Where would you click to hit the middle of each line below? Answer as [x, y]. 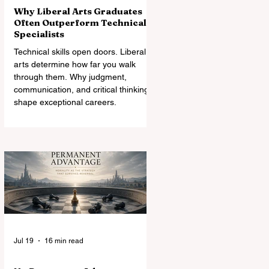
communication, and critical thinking [81, 89]
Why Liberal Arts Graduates [78, 11]
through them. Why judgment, [70, 77]
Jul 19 [24, 241]
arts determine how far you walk [75, 64]
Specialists [39, 34]
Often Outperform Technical [80, 23]
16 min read [64, 241]
